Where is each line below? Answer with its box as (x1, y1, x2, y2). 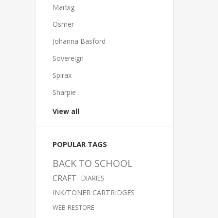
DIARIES (81, 173, 105, 182)
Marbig (53, 2, 74, 12)
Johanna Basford (53, 36, 106, 46)
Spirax (53, 71, 72, 80)
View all (53, 107, 79, 116)
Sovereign (53, 54, 84, 63)
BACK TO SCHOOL (53, 157, 132, 170)
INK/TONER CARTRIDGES (53, 188, 135, 197)
